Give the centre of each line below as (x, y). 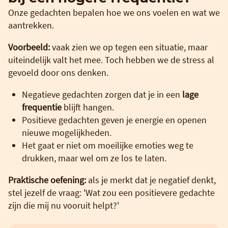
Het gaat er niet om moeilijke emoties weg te (108, 145)
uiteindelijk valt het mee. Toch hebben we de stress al (111, 60)
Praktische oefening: (47, 180)
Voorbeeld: (29, 47)
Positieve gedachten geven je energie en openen (114, 120)
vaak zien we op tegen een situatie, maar (129, 47)
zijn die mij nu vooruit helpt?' (64, 205)
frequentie (42, 107)
